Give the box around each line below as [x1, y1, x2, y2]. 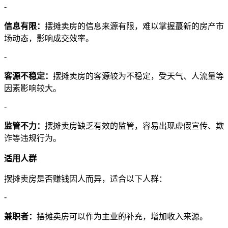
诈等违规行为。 [4, 133, 61, 142]
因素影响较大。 [4, 83, 61, 93]
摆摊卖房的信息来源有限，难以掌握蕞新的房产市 [45, 21, 224, 31]
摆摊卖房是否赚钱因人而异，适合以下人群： [4, 174, 167, 183]
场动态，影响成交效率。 [4, 34, 94, 43]
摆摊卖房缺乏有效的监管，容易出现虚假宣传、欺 [45, 121, 224, 130]
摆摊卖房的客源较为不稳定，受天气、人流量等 [53, 71, 224, 80]
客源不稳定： [4, 71, 53, 80]
